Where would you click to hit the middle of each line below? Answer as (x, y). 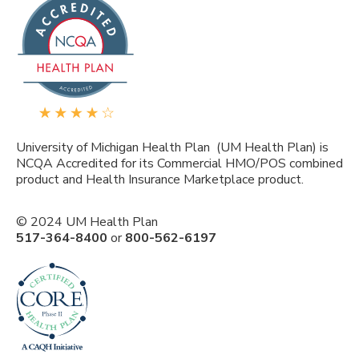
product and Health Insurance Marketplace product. (160, 179)
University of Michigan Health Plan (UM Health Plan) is (172, 147)
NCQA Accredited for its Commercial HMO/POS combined (179, 163)
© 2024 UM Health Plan (87, 222)
